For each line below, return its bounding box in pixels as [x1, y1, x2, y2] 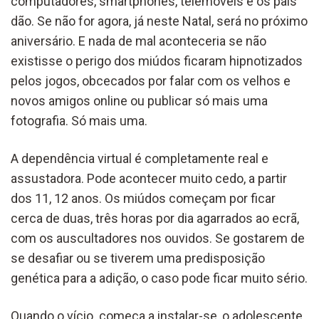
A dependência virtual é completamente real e [11, 150, 268, 166]
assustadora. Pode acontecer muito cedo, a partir [11, 170, 287, 186]
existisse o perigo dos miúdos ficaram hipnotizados [11, 53, 303, 68]
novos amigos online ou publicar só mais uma [11, 93, 268, 108]
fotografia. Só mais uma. [11, 113, 147, 128]
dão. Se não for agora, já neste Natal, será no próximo [11, 13, 308, 28]
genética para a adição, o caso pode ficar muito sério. [11, 270, 308, 286]
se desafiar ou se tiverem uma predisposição [11, 250, 265, 266]
